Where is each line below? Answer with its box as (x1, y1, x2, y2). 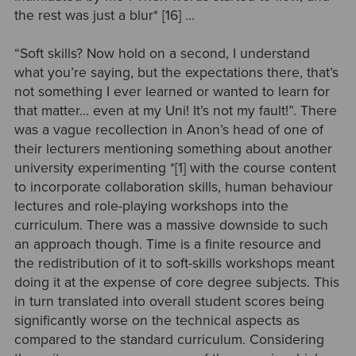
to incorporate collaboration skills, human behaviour (14, 179, 333, 196)
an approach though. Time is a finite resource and (14, 236, 321, 253)
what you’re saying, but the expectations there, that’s (14, 64, 339, 82)
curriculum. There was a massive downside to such (14, 217, 328, 234)
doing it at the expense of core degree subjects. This (14, 274, 339, 292)
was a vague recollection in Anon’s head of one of (14, 122, 323, 139)
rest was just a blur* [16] (37, 6, 185, 24)
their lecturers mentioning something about (14, 141, 284, 158)
